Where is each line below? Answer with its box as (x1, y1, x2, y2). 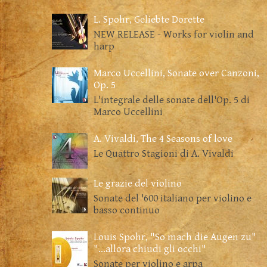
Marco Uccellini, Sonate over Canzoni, (94, 67, 259, 79)
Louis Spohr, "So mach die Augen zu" (94, 231, 256, 243)
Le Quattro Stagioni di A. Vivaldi (94, 148, 234, 160)
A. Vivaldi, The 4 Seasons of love (94, 133, 232, 145)
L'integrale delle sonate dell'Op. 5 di (94, 94, 250, 106)
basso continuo (94, 204, 160, 216)
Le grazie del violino (94, 178, 182, 190)
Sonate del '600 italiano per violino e (94, 193, 252, 204)
